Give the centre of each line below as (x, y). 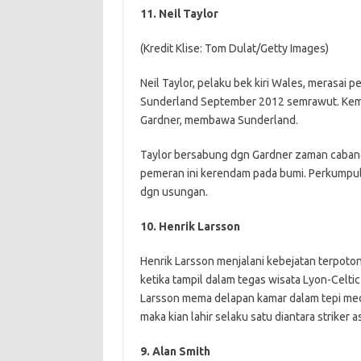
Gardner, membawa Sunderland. (219, 120)
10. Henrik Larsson (190, 226)
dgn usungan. (174, 192)
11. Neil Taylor (179, 14)
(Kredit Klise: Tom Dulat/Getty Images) (234, 48)
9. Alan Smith (175, 351)
